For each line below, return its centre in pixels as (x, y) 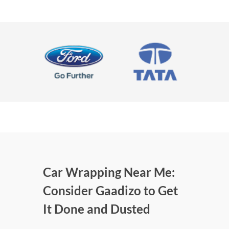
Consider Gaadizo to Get (110, 191)
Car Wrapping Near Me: (109, 172)
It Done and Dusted (97, 209)
